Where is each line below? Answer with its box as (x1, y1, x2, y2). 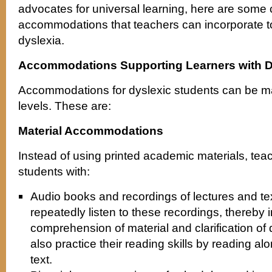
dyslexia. (18, 33, 64, 47)
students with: (18, 165, 90, 178)
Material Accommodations (18, 124, 163, 137)
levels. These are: (18, 99, 111, 112)
